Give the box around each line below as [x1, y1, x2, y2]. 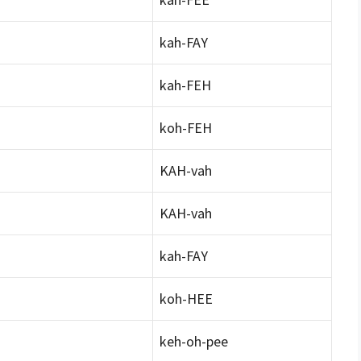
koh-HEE [160, 288, 213, 308]
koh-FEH [160, 118, 212, 137]
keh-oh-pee [160, 331, 228, 351]
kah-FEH [160, 75, 211, 94]
